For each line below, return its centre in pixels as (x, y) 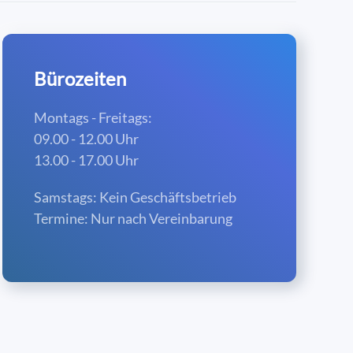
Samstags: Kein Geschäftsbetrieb (135, 197)
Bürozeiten (80, 78)
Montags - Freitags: (93, 117)
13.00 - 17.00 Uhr (86, 160)
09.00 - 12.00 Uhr (86, 139)
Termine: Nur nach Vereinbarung (133, 218)
